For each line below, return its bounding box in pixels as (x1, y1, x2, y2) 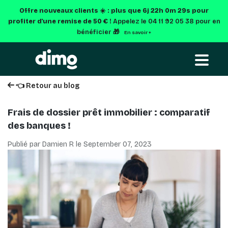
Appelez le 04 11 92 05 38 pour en (112, 17, 220, 25)
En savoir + (124, 30, 151, 36)
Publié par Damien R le (8, 140, 83, 149)
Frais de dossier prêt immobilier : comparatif (8, 107, 210, 118)
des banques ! (8, 121, 71, 131)
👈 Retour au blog (14, 81, 79, 90)
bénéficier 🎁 (77, 28, 121, 36)
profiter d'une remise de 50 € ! (8, 17, 113, 25)
